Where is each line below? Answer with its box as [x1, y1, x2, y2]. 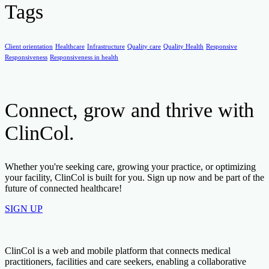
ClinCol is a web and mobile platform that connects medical [5, 246, 231, 256]
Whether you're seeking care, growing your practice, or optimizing [5, 162, 256, 172]
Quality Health [163, 43, 204, 50]
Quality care [127, 43, 161, 50]
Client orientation [5, 43, 53, 50]
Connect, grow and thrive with [5, 99, 254, 122]
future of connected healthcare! [5, 183, 122, 194]
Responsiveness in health [50, 53, 118, 61]
